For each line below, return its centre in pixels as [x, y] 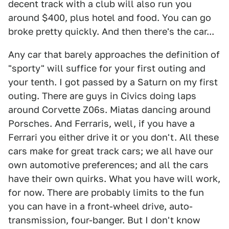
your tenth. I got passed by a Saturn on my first [113, 82]
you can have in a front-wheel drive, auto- [100, 206]
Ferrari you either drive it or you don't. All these [113, 137]
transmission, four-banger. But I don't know [104, 220]
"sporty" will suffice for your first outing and [107, 68]
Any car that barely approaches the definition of [114, 54]
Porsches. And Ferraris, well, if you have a [101, 123]
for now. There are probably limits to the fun [106, 192]
